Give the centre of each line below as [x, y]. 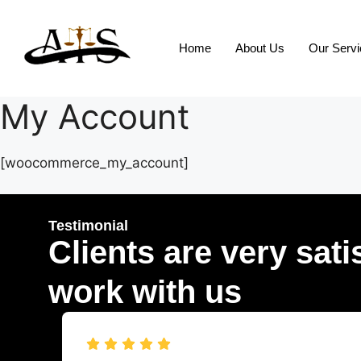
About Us [260, 48]
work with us [145, 291]
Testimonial [88, 225]
